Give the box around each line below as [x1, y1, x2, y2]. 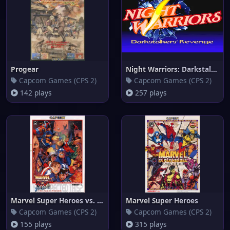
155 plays [18, 219, 52, 229]
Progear [11, 64, 39, 74]
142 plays [18, 88, 52, 98]
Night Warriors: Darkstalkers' [211, 64, 217, 74]
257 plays [133, 88, 167, 98]
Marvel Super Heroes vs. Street [97, 196, 103, 205]
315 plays [133, 219, 167, 229]
